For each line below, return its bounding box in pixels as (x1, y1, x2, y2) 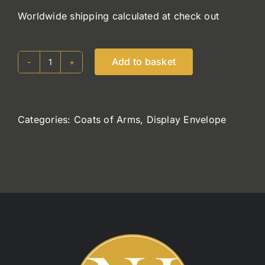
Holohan (49, 63, 88, 75)
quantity (49, 79, 86, 91)
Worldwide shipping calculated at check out (18, 9, 219, 22)
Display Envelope (146, 113, 227, 125)
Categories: (18, 113, 74, 125)
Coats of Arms (73, 113, 141, 125)
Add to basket (112, 56, 176, 68)
